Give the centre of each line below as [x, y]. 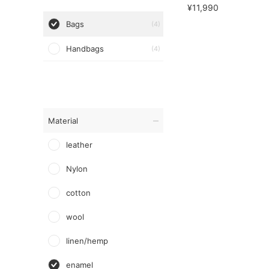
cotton [78, 193]
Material [63, 121]
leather [79, 145]
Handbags [85, 49]
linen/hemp [87, 241]
